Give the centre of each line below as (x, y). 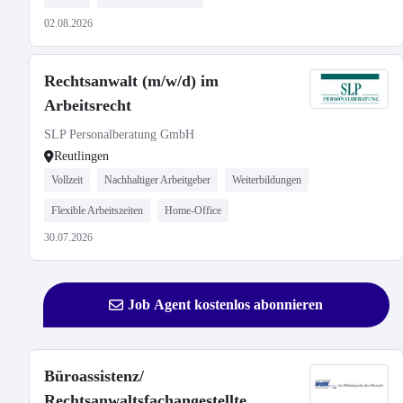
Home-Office (193, 210)
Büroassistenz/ (94, 376)
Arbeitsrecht (88, 105)
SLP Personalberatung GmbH (119, 134)
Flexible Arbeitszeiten (97, 210)
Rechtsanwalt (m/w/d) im (131, 81)
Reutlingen (81, 156)
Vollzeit (67, 180)
